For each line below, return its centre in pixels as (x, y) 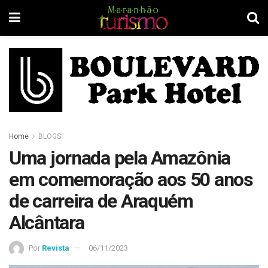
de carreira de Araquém (101, 201)
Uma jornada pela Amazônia (120, 158)
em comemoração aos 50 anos (131, 179)
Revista (56, 248)
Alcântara (47, 222)
